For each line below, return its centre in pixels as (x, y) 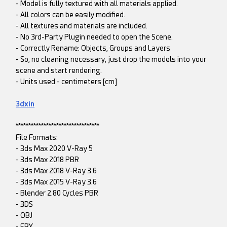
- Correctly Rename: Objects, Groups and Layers (93, 48)
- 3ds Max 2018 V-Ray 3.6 (56, 171)
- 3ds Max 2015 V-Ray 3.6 (56, 182)
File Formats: (37, 138)
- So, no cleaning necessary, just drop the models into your (111, 60)
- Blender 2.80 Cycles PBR (57, 193)
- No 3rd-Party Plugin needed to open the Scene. (94, 37)
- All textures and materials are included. (82, 26)
